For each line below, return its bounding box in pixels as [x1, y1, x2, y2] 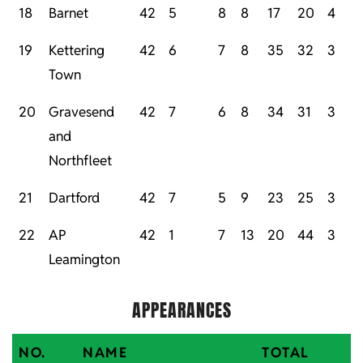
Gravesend [49, 103, 114, 122]
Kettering [49, 41, 105, 60]
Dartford [49, 189, 100, 207]
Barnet [49, 4, 88, 23]
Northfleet [49, 152, 112, 170]
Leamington [49, 250, 120, 269]
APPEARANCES [131, 297, 232, 324]
